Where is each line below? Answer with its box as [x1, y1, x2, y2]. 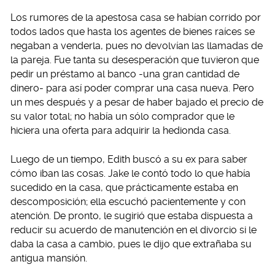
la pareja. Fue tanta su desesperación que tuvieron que [10, 54, 259, 66]
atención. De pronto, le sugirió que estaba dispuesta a [10, 210, 253, 222]
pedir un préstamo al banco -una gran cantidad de [10, 68, 239, 80]
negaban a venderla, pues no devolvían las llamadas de [10, 40, 263, 52]
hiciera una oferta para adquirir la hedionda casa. [10, 125, 231, 137]
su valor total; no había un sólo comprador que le [10, 110, 234, 123]
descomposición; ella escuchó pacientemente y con [10, 196, 246, 208]
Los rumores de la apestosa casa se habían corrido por [10, 12, 261, 24]
